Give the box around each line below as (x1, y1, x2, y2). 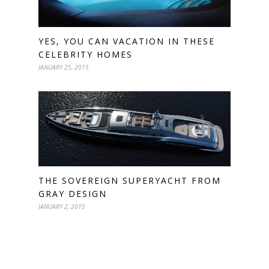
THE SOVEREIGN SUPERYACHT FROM (38, 175, 221, 187)
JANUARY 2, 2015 (38, 202, 85, 211)
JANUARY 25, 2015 (38, 63, 89, 72)
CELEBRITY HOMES (38, 49, 133, 61)
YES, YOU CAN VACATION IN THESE (38, 35, 215, 47)
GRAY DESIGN (38, 188, 107, 200)
